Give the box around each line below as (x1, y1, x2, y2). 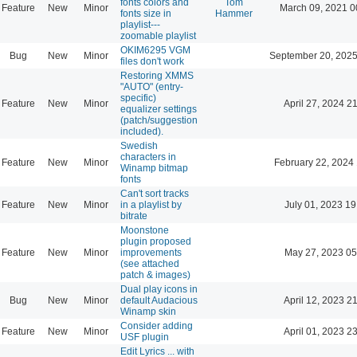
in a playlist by (120, 198, 182, 210)
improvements (120, 246, 182, 258)
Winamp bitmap (120, 162, 188, 174)
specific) (120, 92, 156, 104)
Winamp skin (120, 305, 176, 317)
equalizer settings (120, 103, 197, 115)
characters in (120, 151, 176, 163)
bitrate (120, 210, 147, 222)
